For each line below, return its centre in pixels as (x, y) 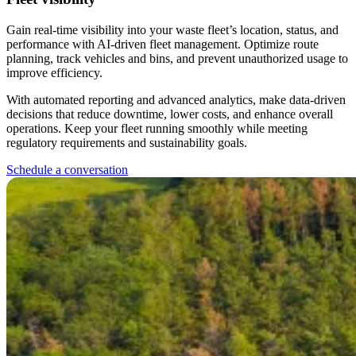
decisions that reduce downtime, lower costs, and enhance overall (170, 114)
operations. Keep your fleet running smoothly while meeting (157, 128)
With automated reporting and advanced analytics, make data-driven (176, 99)
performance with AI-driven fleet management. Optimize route (163, 44)
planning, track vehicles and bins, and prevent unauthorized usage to (177, 58)
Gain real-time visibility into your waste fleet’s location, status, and (172, 29)
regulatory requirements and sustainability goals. (127, 142)
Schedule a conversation (67, 169)
